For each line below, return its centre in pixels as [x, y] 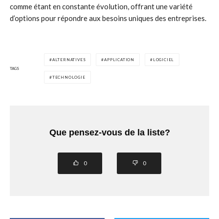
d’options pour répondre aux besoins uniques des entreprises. [108, 18]
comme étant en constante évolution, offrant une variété [101, 6]
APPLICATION [120, 60]
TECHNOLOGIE [69, 77]
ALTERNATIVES [69, 60]
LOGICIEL [164, 60]
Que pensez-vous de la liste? [109, 132]
